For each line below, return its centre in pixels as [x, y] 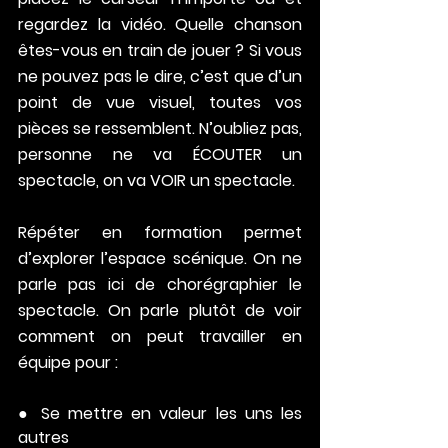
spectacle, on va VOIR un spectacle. [156, 181]
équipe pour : [68, 363]
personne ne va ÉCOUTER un [160, 155]
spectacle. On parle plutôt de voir [160, 311]
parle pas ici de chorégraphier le [160, 285]
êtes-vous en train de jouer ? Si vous [160, 51]
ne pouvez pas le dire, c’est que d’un [160, 77]
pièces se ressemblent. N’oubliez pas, [160, 129]
